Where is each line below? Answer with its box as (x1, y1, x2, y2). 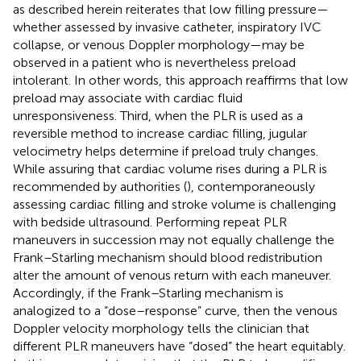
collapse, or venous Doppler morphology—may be (13, 37, 305, 52)
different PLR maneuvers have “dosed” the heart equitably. (13, 338, 346, 354)
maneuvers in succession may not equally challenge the (13, 232, 334, 247)
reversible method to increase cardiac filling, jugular (13, 126, 307, 141)
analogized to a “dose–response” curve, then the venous (13, 303, 338, 318)
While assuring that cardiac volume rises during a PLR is (13, 161, 327, 176)
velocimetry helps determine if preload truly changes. (13, 143, 318, 159)
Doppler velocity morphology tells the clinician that (13, 321, 309, 336)
